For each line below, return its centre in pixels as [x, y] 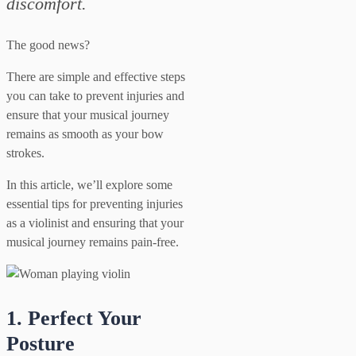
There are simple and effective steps [96, 76]
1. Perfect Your [74, 318]
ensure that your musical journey [88, 114]
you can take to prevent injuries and [95, 95]
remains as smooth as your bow [85, 133]
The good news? [48, 44]
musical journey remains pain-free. [93, 242]
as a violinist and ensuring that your [95, 222]
